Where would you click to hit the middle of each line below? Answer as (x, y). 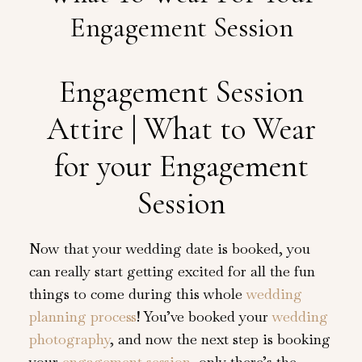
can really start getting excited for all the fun (172, 271)
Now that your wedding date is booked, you (169, 249)
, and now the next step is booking (220, 339)
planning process (82, 317)
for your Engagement (181, 166)
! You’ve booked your (204, 317)
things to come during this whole (137, 294)
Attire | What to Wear (181, 128)
